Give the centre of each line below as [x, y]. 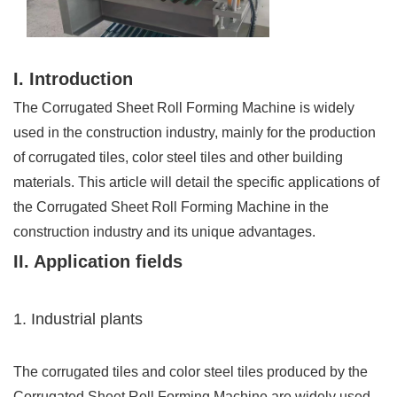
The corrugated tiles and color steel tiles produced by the [191, 372]
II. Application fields [98, 262]
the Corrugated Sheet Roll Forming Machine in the [171, 207]
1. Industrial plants [78, 319]
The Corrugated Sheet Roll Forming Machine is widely [184, 108]
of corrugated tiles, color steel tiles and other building [178, 158]
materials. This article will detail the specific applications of [196, 183]
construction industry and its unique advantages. [164, 232]
